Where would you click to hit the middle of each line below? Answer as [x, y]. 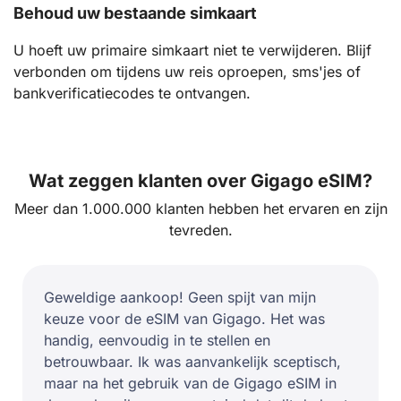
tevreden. [200, 230]
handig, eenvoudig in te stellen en [157, 341]
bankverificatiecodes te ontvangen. [132, 94]
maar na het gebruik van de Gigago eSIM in [190, 384]
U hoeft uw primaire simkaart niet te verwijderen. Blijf [192, 51]
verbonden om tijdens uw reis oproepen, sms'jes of [187, 72]
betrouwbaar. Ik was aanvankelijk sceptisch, [192, 362]
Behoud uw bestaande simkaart [135, 13]
